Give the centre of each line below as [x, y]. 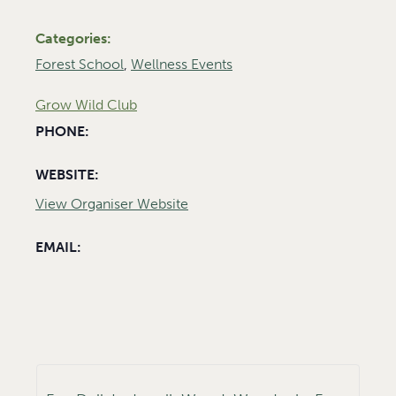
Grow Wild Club [86, 105]
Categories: [73, 39]
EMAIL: [58, 247]
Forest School [80, 65]
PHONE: [62, 132]
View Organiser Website [112, 204]
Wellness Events [182, 65]
